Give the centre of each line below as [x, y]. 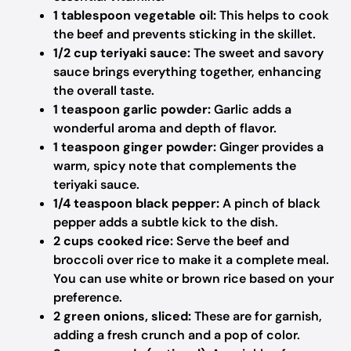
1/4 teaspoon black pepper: [136, 203]
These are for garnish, [257, 316]
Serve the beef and [231, 241]
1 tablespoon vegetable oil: [135, 15]
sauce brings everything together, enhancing [187, 72]
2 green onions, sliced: [122, 316]
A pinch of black [270, 203]
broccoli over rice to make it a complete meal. [191, 260]
